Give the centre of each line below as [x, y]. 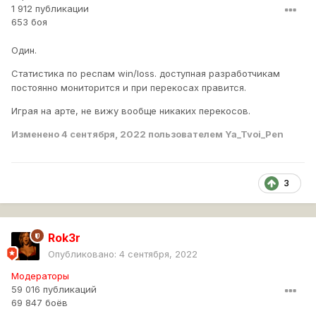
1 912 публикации [50, 9]
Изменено [36, 134]
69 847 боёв [39, 303]
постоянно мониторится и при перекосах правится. [129, 88]
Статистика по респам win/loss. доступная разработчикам [146, 74]
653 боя [29, 22]
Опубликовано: [84, 254]
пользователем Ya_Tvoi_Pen [215, 134]
